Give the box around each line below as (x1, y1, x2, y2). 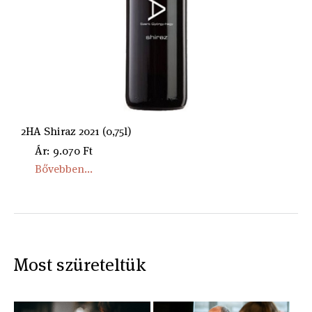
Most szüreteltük (14, 252, 146, 276)
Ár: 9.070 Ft (35, 143, 93, 158)
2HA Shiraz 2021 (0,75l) (21, 123, 132, 139)
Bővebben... (35, 161, 93, 176)
